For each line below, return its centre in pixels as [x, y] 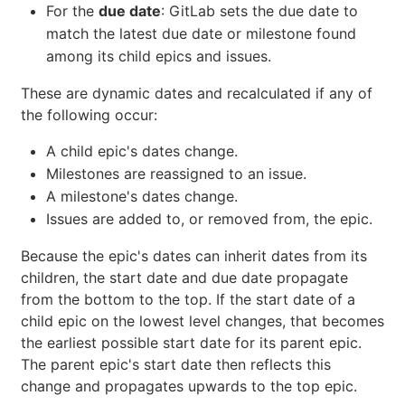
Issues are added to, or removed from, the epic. [209, 218]
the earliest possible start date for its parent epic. [191, 342]
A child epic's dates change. [142, 151]
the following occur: [89, 114]
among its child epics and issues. [159, 56]
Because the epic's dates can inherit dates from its [194, 255]
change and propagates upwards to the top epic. [189, 386]
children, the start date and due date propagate [184, 277]
